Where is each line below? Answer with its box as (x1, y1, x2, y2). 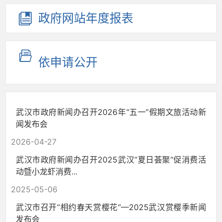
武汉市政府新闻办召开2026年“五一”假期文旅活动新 (16, 107, 206, 117)
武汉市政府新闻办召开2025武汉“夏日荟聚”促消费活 (16, 155, 206, 165)
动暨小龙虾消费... (16, 166, 77, 176)
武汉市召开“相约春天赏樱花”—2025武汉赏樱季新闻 (16, 202, 206, 212)
